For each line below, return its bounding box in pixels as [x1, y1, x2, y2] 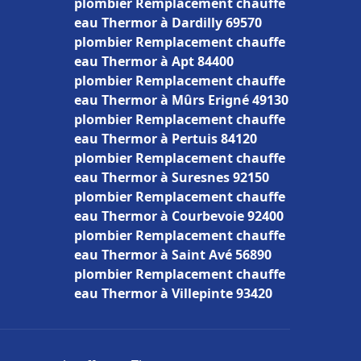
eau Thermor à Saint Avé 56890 [74, 246, 272, 263]
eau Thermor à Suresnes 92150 [74, 168, 269, 186]
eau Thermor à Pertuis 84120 [74, 130, 257, 147]
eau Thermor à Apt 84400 [74, 52, 234, 70]
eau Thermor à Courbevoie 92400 [74, 207, 284, 225]
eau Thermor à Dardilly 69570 [74, 14, 262, 31]
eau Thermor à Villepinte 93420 [74, 284, 272, 302]
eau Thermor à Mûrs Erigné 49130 [74, 91, 288, 109]
